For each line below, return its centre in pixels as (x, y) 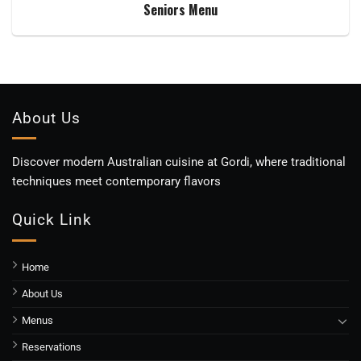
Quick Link (52, 219)
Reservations (52, 346)
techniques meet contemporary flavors (116, 182)
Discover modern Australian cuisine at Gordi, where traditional (179, 162)
